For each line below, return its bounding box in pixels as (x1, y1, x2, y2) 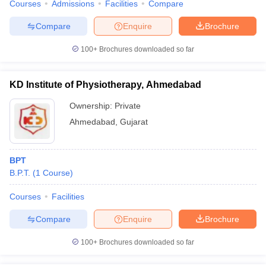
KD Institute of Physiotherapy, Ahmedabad (9, 80, 201, 90)
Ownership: (69, 101, 115, 110)
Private (115, 101, 141, 110)
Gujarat (120, 117, 148, 126)
